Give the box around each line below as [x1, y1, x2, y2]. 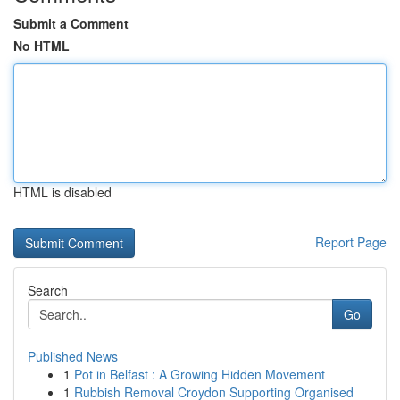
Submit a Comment [13, 14, 129, 32]
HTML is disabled [13, 183, 112, 201]
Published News [28, 347, 118, 365]
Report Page [315, 233, 387, 251]
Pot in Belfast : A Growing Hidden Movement [74, 365, 325, 383]
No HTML [13, 37, 70, 54]
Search [28, 281, 68, 299]
